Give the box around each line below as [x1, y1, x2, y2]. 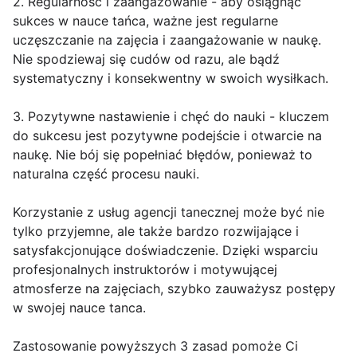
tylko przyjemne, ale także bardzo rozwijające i [13, 223, 299, 240]
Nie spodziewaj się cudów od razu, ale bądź [13, 51, 280, 68]
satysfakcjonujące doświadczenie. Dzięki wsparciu [13, 242, 318, 259]
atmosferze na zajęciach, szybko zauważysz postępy [13, 280, 335, 297]
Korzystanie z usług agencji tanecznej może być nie [13, 204, 324, 221]
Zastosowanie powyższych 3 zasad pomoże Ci [13, 338, 298, 355]
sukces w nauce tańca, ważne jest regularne [13, 13, 278, 29]
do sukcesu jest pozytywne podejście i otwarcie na [13, 127, 322, 144]
